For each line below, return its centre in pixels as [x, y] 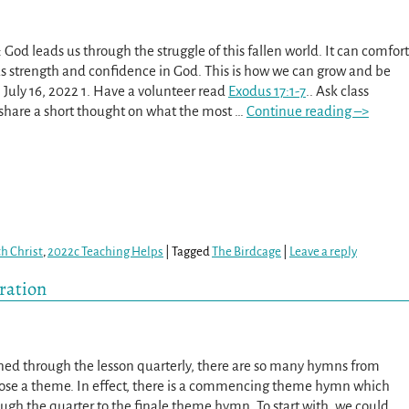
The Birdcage [246, 251]
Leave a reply [323, 251]
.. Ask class [337, 91]
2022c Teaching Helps [105, 251]
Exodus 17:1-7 [267, 91]
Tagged [191, 251]
